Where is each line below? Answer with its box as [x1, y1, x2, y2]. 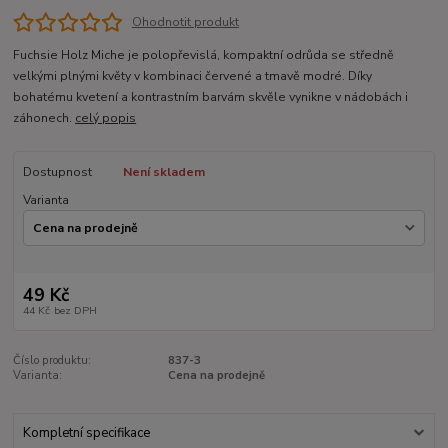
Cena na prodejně [167, 367, 265, 383]
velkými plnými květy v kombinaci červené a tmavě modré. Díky [13, 67, 373, 84]
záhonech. [13, 109, 76, 126]
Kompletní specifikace [22, 424, 150, 443]
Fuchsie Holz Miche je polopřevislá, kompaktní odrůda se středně [13, 46, 395, 63]
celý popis [75, 109, 137, 126]
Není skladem [122, 163, 205, 180]
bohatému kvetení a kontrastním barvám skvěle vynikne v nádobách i [13, 88, 409, 105]
